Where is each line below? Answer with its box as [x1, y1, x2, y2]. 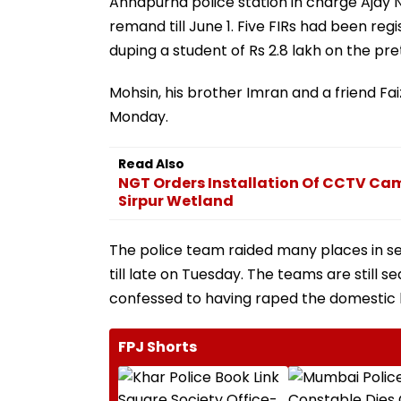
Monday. [109, 106, 168, 127]
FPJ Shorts [118, 336, 197, 357]
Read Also [118, 154, 184, 173]
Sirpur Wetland [118, 190, 234, 211]
